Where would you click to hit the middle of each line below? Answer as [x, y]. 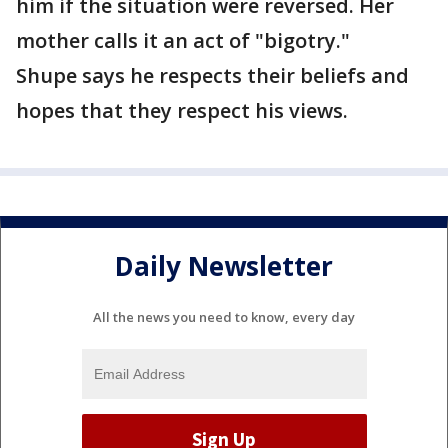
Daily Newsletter [224, 265]
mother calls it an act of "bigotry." [183, 41]
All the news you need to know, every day [224, 317]
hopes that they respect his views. [182, 111]
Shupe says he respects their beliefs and [212, 76]
